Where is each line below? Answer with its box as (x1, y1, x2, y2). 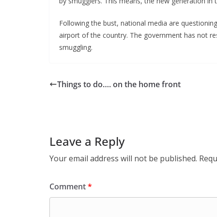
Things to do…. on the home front (57, 78, 181, 90)
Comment (49, 181, 88, 192)
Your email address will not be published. (49, 153, 197, 164)
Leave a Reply (49, 133, 124, 149)
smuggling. (59, 42, 93, 52)
